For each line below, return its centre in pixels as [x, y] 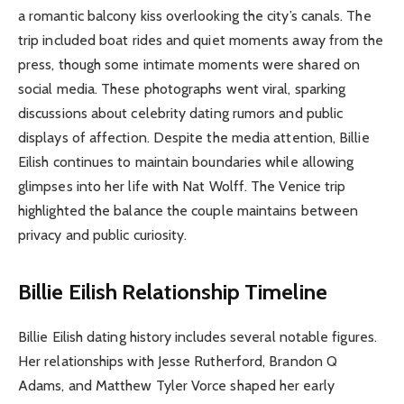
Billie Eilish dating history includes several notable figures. [197, 337]
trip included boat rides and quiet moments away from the [201, 40]
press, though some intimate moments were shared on [189, 64]
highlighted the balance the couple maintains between [188, 210]
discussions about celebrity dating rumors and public [181, 113]
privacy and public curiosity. [103, 234]
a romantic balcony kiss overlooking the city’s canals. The [195, 15]
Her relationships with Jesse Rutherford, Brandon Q [178, 362]
